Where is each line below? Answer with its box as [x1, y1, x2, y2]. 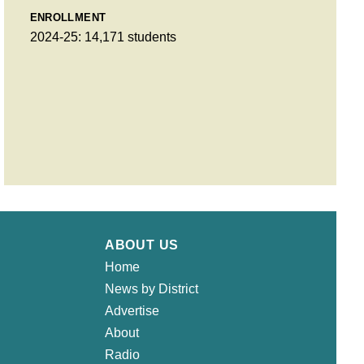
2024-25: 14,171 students [29, 29, 176, 44]
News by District [104, 281, 198, 296]
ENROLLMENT [29, 11, 106, 24]
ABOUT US [104, 237, 180, 252]
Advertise [104, 303, 159, 318]
